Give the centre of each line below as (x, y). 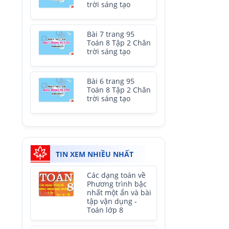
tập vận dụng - (112, 201)
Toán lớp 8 (105, 210)
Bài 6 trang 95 (111, 81)
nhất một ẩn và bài (119, 193)
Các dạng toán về (116, 175)
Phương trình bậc (117, 184)
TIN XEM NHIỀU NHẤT (95, 154)
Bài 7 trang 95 (111, 34)
